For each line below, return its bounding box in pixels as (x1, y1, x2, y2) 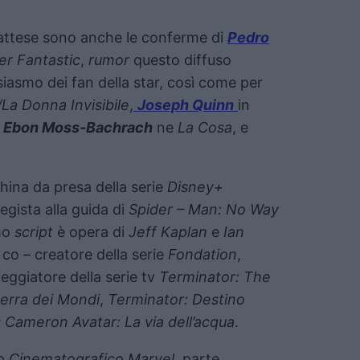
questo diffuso (129, 51, 231, 68)
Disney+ (167, 178, 223, 195)
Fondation (168, 245, 237, 263)
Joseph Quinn (137, 96, 234, 113)
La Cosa (178, 118, 232, 136)
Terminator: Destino (108, 290, 245, 308)
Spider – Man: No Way (129, 200, 279, 218)
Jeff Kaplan (129, 223, 207, 240)
